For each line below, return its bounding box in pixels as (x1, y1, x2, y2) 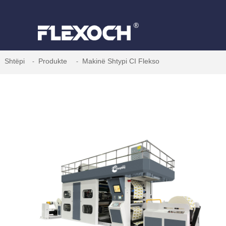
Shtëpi (5, 56, 25, 65)
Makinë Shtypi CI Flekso (82, 56, 160, 65)
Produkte (38, 56, 68, 65)
